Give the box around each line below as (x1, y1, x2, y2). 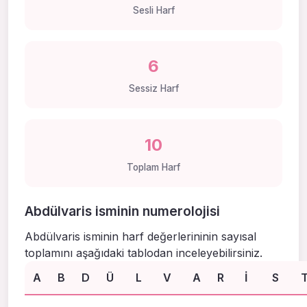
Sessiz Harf (128, 83, 179, 95)
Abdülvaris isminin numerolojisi (25, 202, 220, 219)
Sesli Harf (132, 4, 175, 16)
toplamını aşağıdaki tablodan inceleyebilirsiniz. (25, 245, 262, 260)
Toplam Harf (127, 161, 180, 173)
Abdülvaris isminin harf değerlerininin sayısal (25, 229, 256, 243)
